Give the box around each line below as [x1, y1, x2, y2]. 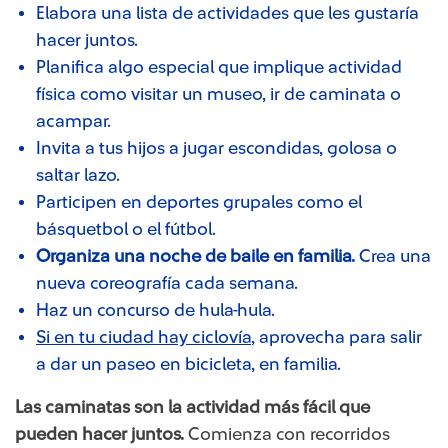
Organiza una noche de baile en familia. [36, 246, 355, 265]
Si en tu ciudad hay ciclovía [36, 327, 251, 346]
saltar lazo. [36, 165, 120, 184]
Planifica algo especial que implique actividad [36, 57, 402, 76]
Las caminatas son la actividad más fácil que [15, 397, 370, 416]
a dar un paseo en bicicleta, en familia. [36, 354, 341, 373]
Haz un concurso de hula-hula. [36, 300, 275, 319]
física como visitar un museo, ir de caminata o [36, 84, 401, 103]
